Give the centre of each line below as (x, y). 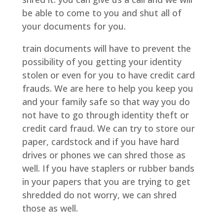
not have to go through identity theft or (105, 115)
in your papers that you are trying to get (106, 182)
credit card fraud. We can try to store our (108, 129)
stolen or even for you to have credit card (108, 75)
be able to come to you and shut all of (102, 13)
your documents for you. (74, 26)
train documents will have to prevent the (106, 49)
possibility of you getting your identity (102, 62)
